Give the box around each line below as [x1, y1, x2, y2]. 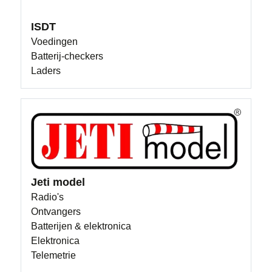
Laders [31, 66, 61, 76]
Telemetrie [31, 250, 76, 261]
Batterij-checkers [31, 51, 104, 61]
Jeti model [31, 176, 86, 189]
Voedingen [31, 36, 78, 47]
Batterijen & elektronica [31, 221, 132, 232]
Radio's [31, 192, 64, 203]
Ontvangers [31, 206, 81, 217]
